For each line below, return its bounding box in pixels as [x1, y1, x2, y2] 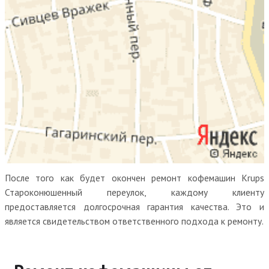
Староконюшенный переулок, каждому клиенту [5, 186, 264, 198]
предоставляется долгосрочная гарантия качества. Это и [5, 201, 264, 213]
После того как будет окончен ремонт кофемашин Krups [5, 172, 264, 184]
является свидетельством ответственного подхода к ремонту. [5, 215, 264, 227]
